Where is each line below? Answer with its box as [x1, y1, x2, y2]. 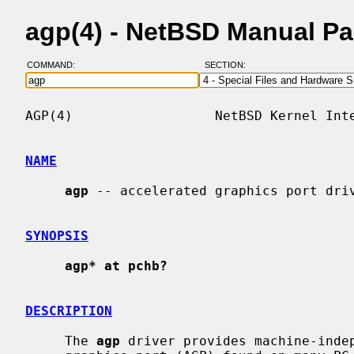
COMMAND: [26, 60, 85, 70]
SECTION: [204, 60, 253, 70]
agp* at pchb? [65, 258, 168, 273]
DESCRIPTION [25, 303, 112, 318]
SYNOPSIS [25, 228, 88, 243]
